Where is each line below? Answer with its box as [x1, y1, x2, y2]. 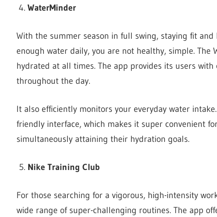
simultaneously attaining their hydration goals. [16, 133, 189, 144]
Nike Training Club [27, 161, 100, 172]
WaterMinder [27, 2, 76, 13]
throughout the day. [16, 75, 90, 86]
